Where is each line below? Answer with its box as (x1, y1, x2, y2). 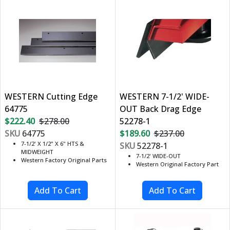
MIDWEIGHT (21, 148, 53, 156)
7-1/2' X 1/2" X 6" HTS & (21, 140, 84, 148)
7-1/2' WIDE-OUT (136, 152, 181, 160)
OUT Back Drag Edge (119, 103, 201, 115)
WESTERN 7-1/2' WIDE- (119, 91, 209, 103)
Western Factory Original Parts (21, 156, 107, 164)
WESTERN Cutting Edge (5, 91, 98, 103)
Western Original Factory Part (136, 160, 219, 168)
